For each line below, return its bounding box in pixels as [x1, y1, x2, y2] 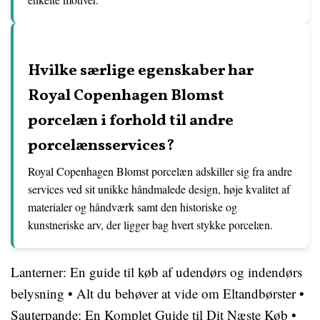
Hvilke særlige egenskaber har [28, 60, 254, 83]
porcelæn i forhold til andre [28, 110, 234, 133]
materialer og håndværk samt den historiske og [28, 199, 237, 215]
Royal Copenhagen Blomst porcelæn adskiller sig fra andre [28, 164, 292, 179]
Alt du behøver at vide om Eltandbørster [76, 284, 296, 303]
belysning [11, 284, 64, 303]
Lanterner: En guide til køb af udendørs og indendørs [11, 263, 302, 281]
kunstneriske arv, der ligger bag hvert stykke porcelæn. [28, 217, 273, 233]
